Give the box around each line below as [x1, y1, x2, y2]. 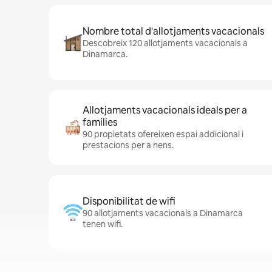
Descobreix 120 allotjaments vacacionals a [83, 38, 248, 49]
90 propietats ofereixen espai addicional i [83, 129, 243, 140]
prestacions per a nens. [83, 140, 174, 151]
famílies [83, 116, 117, 129]
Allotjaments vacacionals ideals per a [83, 104, 247, 117]
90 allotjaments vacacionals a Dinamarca [83, 208, 243, 219]
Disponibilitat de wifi [83, 195, 175, 208]
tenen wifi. [83, 219, 123, 229]
